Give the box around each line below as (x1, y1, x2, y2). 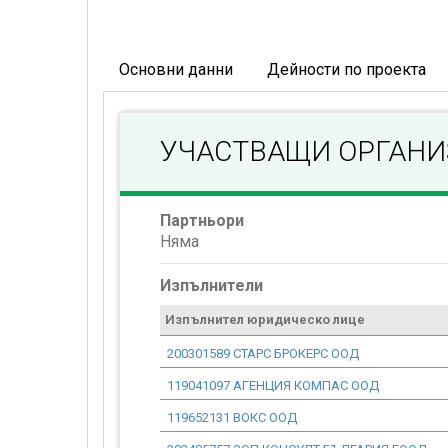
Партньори (160, 211, 244, 230)
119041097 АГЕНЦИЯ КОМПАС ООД (167, 378, 379, 393)
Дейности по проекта (267, 60, 426, 79)
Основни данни (119, 60, 233, 79)
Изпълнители (160, 276, 263, 295)
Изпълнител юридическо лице (165, 312, 365, 327)
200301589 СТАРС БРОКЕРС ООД (167, 346, 359, 361)
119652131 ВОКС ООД (167, 410, 297, 425)
